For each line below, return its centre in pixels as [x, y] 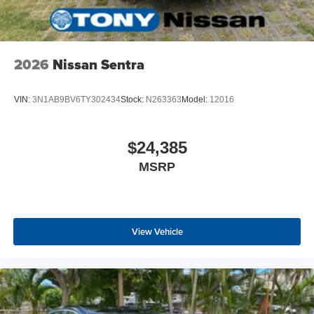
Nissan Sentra [98, 65]
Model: [196, 99]
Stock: [133, 99]
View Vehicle [157, 231]
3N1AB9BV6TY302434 [76, 99]
